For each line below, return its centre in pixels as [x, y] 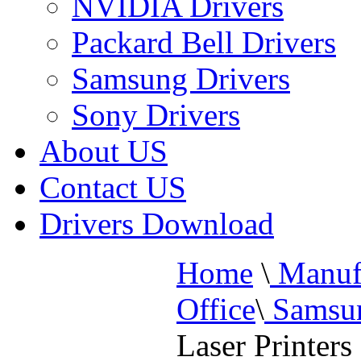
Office [216, 309]
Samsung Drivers [181, 79]
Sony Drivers [156, 115]
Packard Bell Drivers [204, 42]
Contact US [113, 187]
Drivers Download [157, 224]
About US [104, 151]
